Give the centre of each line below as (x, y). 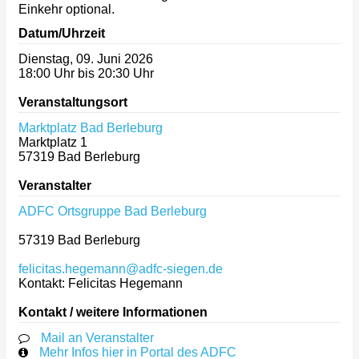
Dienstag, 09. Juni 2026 (86, 58)
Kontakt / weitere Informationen (113, 312)
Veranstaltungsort (73, 102)
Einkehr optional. (67, 10)
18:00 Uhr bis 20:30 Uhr (86, 73)
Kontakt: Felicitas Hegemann (101, 283)
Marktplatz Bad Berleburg (91, 127)
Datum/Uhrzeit (62, 33)
